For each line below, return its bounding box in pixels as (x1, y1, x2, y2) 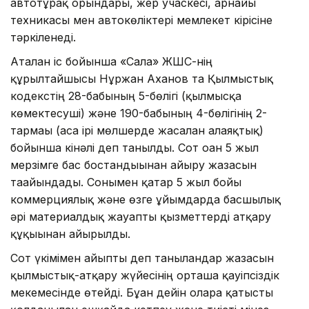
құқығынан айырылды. (10, 226, 130, 241)
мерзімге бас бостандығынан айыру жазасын (10, 157, 257, 172)
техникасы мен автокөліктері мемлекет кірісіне (10, 12, 272, 27)
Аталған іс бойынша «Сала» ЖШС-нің (10, 54, 212, 68)
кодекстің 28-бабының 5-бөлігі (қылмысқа (10, 88, 241, 103)
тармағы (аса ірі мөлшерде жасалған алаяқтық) (10, 123, 263, 137)
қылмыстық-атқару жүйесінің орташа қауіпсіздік (10, 268, 279, 282)
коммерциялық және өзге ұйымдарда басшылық (10, 192, 281, 206)
